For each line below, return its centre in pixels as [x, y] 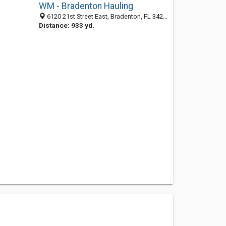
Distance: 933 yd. [66, 25]
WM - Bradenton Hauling [86, 6]
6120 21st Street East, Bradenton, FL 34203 [104, 16]
